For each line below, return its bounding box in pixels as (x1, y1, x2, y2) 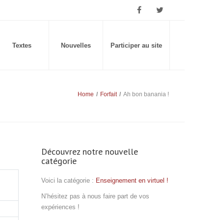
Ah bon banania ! (123, 91, 169, 98)
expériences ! (41, 203, 80, 211)
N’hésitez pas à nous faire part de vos (41, 192, 149, 200)
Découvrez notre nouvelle (41, 146, 138, 157)
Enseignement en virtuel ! (95, 177, 168, 184)
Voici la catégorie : (41, 177, 96, 184)
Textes (12, 42, 31, 49)
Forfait (100, 91, 117, 98)
